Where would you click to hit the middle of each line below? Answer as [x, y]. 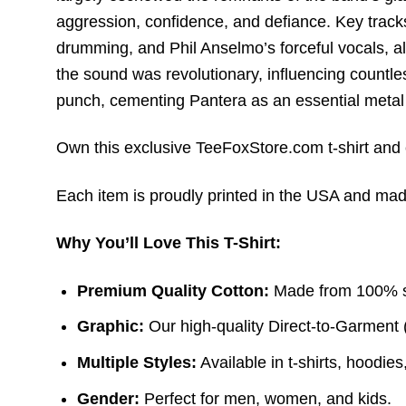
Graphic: [111, 327]
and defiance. [280, 21]
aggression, [98, 21]
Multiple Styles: [137, 363]
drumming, [95, 48]
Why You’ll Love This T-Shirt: [169, 243]
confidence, [184, 21]
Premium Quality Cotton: [174, 290]
